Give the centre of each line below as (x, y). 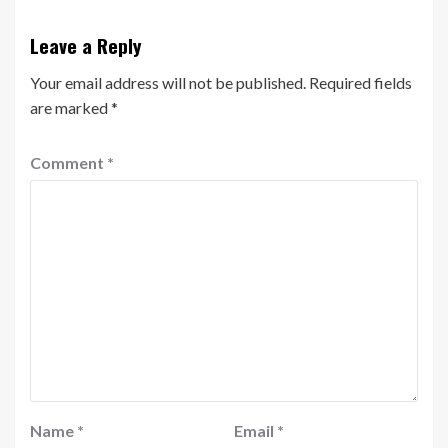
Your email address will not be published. (168, 82)
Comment (68, 162)
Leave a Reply (85, 44)
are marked (70, 107)
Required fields (360, 82)
